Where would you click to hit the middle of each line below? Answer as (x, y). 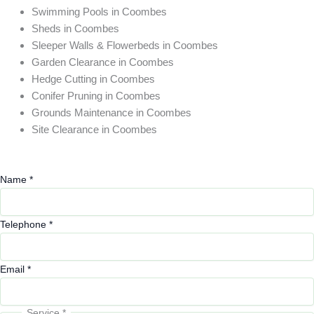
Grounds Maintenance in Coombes (111, 112)
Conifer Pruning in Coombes (96, 96)
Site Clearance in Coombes (94, 129)
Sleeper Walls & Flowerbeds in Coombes (125, 45)
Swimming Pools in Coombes (99, 12)
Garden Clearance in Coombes (103, 62)
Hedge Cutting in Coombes (93, 79)
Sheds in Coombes (75, 28)
